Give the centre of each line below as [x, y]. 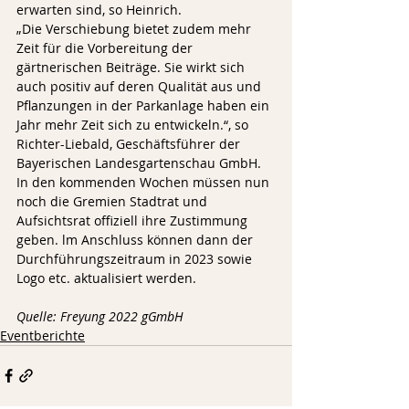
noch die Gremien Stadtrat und [114, 201]
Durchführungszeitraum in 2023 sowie [136, 258]
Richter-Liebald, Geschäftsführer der [130, 143]
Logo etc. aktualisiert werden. [106, 278]
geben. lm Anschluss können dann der [136, 239]
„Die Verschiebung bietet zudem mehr [136, 28]
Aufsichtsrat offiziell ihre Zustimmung [134, 220]
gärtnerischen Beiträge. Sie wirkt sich [132, 67]
